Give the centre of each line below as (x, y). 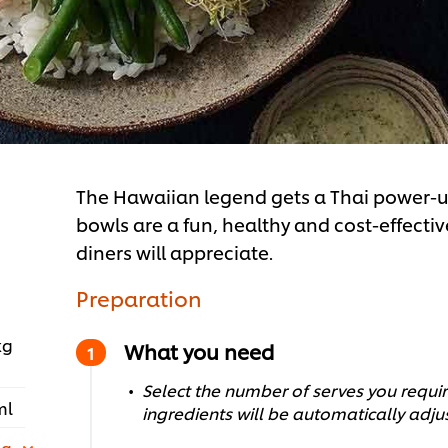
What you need (198, 351)
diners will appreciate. (174, 252)
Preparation (138, 298)
